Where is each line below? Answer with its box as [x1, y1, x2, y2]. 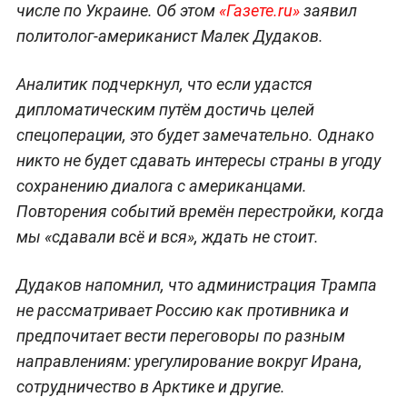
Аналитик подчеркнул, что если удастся [15, 74, 313, 94]
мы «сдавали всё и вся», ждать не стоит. [15, 226, 319, 246]
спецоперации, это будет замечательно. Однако [15, 124, 374, 144]
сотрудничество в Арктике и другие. [15, 376, 285, 396]
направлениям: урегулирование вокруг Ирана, [15, 351, 362, 371]
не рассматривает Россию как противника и [15, 300, 349, 320]
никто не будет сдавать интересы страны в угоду [15, 150, 381, 170]
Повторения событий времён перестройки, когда [15, 201, 384, 221]
